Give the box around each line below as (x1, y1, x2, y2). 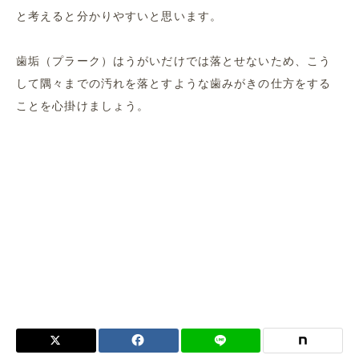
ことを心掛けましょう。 (16, 99, 150, 112)
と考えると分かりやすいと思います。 (16, 10, 223, 22)
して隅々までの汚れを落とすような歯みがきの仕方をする (16, 77, 332, 90)
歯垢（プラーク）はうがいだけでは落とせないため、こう (16, 54, 332, 67)
